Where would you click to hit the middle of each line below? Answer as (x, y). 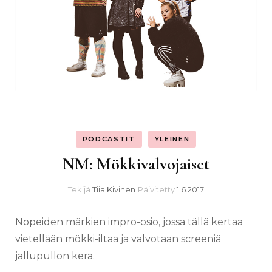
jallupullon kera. (55, 256)
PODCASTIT (109, 139)
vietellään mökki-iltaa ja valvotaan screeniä (118, 239)
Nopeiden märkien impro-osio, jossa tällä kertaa (129, 222)
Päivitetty (157, 189)
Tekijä (80, 189)
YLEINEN (172, 139)
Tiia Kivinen (114, 189)
